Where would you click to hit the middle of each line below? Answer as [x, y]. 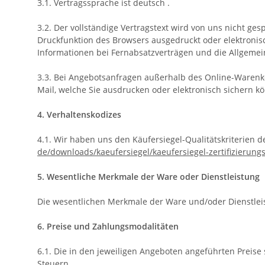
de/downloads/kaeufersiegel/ [95, 152]
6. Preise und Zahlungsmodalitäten [108, 227]
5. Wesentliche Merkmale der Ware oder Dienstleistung [148, 177]
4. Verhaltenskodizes [79, 115]
